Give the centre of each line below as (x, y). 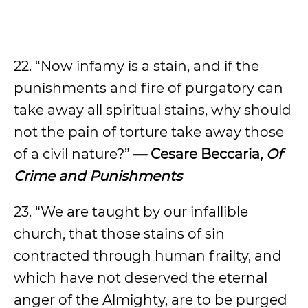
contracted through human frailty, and (148, 256)
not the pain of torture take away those (149, 132)
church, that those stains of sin (119, 234)
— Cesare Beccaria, (200, 154)
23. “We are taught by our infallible (131, 212)
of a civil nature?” (74, 154)
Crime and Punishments (98, 176)
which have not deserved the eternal (141, 278)
